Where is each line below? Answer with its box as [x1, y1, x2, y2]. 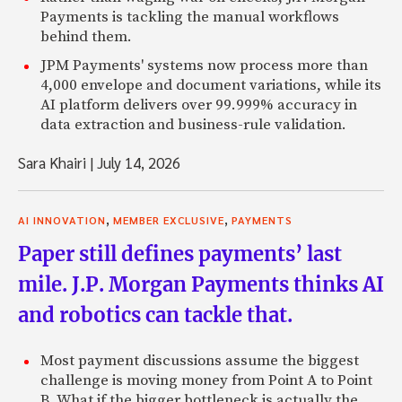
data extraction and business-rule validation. [40, 115, 346, 135]
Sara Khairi [18, 153, 90, 173]
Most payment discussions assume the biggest [40, 351, 359, 371]
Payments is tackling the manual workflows [40, 7, 339, 28]
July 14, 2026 [93, 153, 180, 173]
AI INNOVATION [18, 213, 106, 228]
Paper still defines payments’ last [18, 241, 342, 267]
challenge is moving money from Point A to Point [40, 371, 372, 391]
